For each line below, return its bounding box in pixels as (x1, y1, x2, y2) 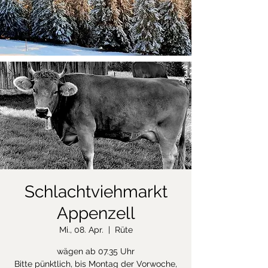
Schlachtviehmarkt (24, 182, 167, 202)
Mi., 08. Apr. (59, 225, 103, 234)
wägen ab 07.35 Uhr (57, 246, 135, 256)
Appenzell (56, 203, 135, 223)
